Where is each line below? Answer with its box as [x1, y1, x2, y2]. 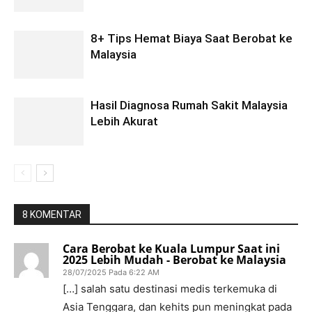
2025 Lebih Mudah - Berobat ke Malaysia [63, 251, 286, 267]
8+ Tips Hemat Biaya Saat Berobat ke [91, 31, 292, 45]
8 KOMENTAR [22, 208, 81, 220]
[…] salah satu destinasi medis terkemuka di [63, 281, 277, 295]
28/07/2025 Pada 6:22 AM [63, 267, 159, 277]
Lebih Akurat [91, 114, 158, 128]
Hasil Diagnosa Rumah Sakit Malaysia [91, 97, 288, 112]
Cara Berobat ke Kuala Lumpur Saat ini [63, 240, 280, 256]
